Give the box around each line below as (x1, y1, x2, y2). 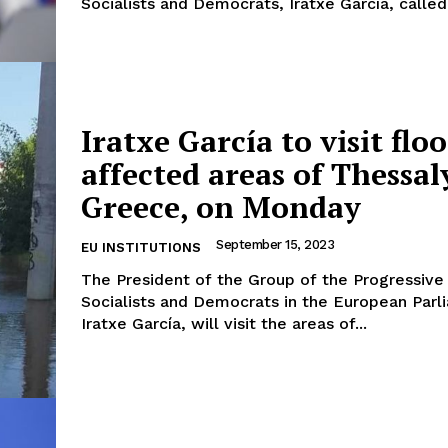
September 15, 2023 (216, 236, 334, 252)
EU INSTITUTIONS (81, 239, 201, 255)
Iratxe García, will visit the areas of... (81, 313, 367, 333)
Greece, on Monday (81, 186, 361, 227)
